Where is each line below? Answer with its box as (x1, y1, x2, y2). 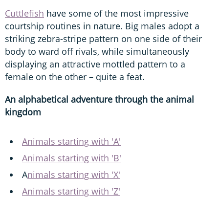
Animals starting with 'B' (22, 152, 121, 164)
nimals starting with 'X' (27, 169, 120, 181)
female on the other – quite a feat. (5, 71, 145, 83)
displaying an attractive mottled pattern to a (5, 58, 185, 70)
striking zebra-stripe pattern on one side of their (5, 33, 202, 45)
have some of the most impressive (44, 7, 189, 20)
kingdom (5, 106, 41, 118)
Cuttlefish (5, 7, 44, 20)
